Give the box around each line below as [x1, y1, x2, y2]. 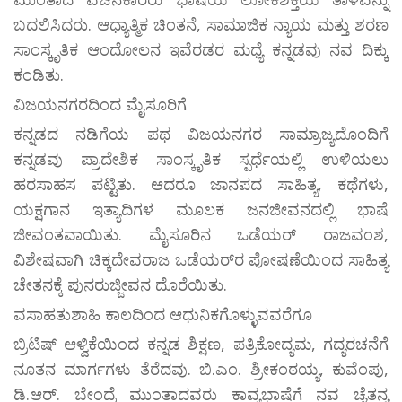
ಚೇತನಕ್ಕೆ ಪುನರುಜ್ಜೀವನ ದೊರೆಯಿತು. [13, 274, 227, 296]
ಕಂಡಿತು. [13, 64, 64, 86]
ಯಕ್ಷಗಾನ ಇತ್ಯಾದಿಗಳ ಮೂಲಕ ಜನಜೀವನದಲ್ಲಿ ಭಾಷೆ [13, 198, 389, 221]
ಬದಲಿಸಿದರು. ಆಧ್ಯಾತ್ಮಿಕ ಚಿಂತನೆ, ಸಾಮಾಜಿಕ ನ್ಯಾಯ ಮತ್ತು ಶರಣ [13, 13, 389, 36]
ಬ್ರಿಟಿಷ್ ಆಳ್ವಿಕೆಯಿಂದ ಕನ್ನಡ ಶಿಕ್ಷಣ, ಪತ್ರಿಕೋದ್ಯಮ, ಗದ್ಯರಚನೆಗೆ [13, 333, 389, 355]
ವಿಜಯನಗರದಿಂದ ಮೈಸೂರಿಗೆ [13, 93, 187, 116]
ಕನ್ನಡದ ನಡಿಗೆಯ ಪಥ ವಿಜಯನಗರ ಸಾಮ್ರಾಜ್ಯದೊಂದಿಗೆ [13, 123, 389, 145]
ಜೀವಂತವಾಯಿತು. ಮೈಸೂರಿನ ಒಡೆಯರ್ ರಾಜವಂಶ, [13, 223, 389, 246]
